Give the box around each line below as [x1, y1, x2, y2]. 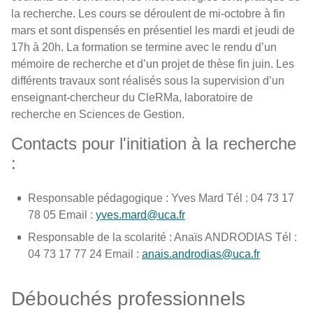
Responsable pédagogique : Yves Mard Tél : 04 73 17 [28, 192, 294, 204]
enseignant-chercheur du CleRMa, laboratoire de [11, 92, 253, 103]
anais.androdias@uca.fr [142, 248, 260, 260]
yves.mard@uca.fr [96, 209, 185, 221]
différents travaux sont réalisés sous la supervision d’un [11, 75, 284, 87]
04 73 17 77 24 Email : [28, 248, 142, 260]
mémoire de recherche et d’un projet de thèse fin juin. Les [11, 58, 294, 70]
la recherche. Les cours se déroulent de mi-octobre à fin [11, 8, 285, 20]
